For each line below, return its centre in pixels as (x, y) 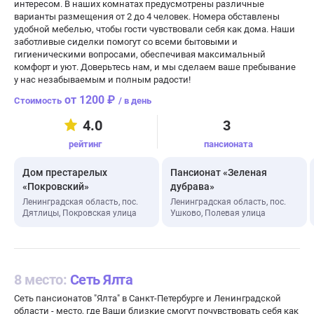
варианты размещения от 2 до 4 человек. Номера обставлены (147, 16)
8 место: (42, 280)
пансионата (229, 144)
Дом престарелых (65, 172)
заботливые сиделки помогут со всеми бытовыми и (126, 42)
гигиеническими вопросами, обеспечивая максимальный (140, 54)
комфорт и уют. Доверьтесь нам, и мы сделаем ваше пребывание (155, 67)
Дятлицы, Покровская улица (80, 213)
